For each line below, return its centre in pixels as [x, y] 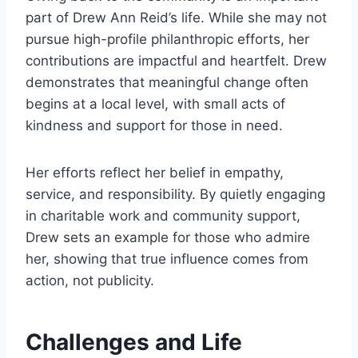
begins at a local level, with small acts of [155, 104]
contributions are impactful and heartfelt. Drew [176, 61]
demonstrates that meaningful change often [167, 83]
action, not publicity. [90, 281]
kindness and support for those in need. [154, 126]
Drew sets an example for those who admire [168, 238]
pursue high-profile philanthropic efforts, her [167, 40]
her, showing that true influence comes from [167, 259]
